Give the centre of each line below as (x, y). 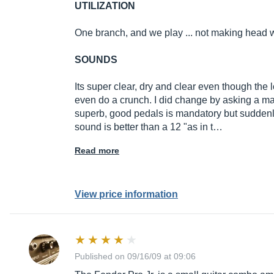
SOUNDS (96, 60)
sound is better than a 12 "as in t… (149, 127)
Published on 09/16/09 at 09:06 (135, 257)
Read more (97, 151)
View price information (126, 194)
